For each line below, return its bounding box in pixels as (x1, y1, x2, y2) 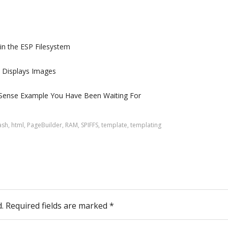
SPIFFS (81, 121, 98, 129)
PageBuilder (27, 121, 62, 129)
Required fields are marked (6, 200, 109, 211)
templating (130, 121, 161, 129)
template (101, 121, 127, 129)
